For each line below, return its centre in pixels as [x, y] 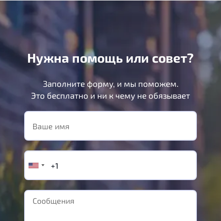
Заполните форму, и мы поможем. [110, 83]
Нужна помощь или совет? [110, 57]
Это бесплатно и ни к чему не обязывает [110, 95]
